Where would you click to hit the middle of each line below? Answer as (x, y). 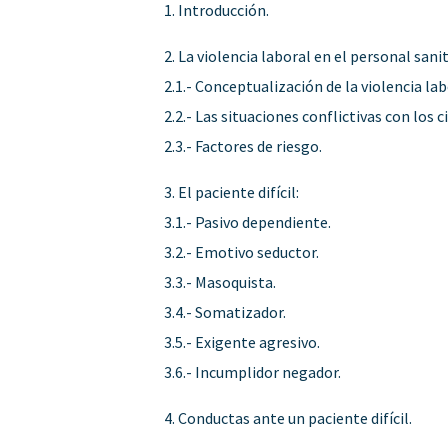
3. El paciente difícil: (232, 191)
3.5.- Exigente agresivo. (242, 341)
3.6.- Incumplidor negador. (253, 371)
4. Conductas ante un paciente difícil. (288, 417)
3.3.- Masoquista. (220, 281)
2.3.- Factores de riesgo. (243, 145)
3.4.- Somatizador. (225, 311)
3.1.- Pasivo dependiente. (248, 221)
